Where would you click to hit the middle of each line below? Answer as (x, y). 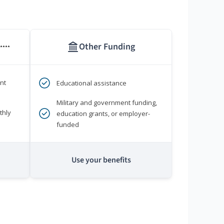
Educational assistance (91, 83)
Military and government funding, (107, 103)
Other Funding (107, 47)
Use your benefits (101, 160)
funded (68, 125)
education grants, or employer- (103, 114)
